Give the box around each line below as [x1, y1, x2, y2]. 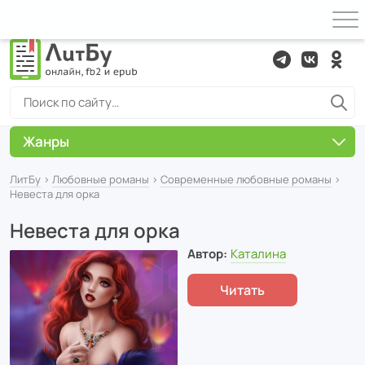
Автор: [187, 244, 227, 262]
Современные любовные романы [161, 172, 332, 187]
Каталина [230, 244, 286, 262]
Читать [220, 280, 265, 299]
